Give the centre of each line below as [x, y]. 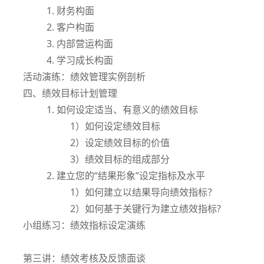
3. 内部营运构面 [80, 43]
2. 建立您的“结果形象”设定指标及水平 [126, 175]
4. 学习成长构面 [80, 60]
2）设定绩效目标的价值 [120, 142]
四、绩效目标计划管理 [70, 93]
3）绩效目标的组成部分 [120, 159]
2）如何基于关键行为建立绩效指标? [146, 208]
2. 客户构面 [70, 27]
